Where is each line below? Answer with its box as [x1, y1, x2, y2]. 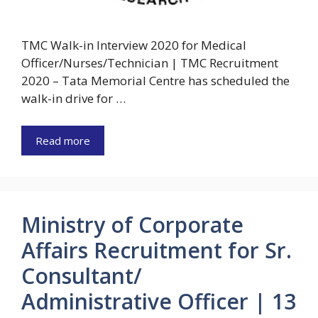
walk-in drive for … [21, 90, 126, 107]
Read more [35, 133, 90, 148]
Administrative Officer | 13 [21, 286, 296, 316]
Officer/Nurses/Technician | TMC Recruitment [21, 55, 278, 72]
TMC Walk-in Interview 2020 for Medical [21, 37, 246, 54]
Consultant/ [21, 261, 142, 290]
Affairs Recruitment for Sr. [21, 235, 292, 265]
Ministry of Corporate [21, 209, 243, 239]
